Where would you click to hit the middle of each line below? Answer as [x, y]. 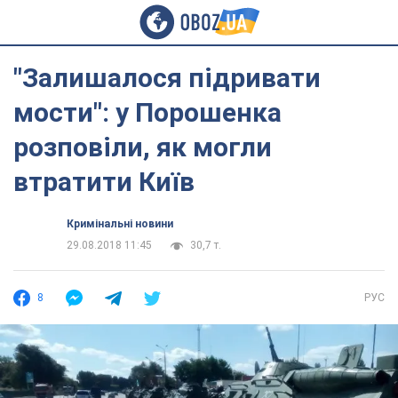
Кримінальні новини [120, 224]
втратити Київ [104, 182]
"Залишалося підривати [167, 78]
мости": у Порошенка [147, 112]
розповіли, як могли [143, 147]
